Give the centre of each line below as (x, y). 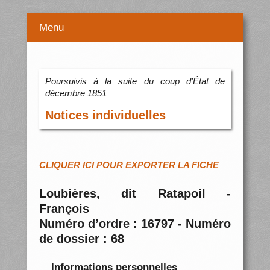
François (64, 209)
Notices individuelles (105, 115)
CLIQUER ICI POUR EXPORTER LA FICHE (129, 165)
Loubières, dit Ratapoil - (135, 194)
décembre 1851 (76, 93)
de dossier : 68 (81, 239)
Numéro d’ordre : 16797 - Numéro (135, 224)
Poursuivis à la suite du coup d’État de (135, 81)
